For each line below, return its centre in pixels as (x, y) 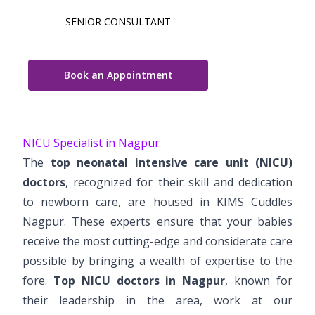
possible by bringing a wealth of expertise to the (157, 261)
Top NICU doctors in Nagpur (139, 280)
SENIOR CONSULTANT (118, 21)
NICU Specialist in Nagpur (91, 142)
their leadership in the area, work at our (157, 300)
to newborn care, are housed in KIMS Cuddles (157, 201)
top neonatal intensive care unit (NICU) (171, 162)
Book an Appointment (118, 75)
